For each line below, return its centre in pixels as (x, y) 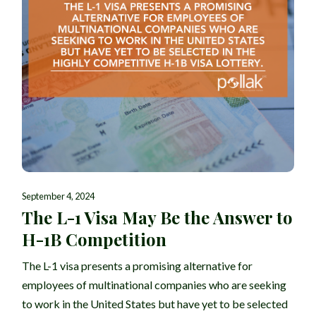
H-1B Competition (94, 239)
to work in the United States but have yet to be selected (155, 304)
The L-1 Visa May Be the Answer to (157, 217)
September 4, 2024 (58, 196)
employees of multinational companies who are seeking (154, 285)
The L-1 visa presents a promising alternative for (137, 266)
